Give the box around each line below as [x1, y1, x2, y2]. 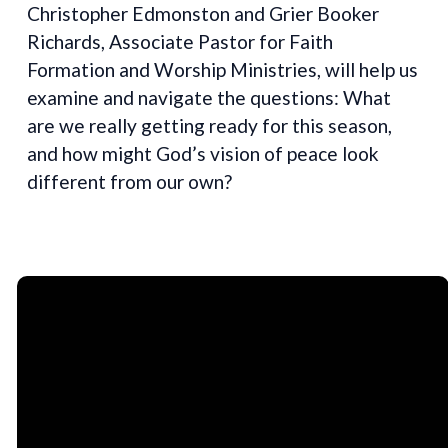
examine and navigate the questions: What [27, 85, 392, 109]
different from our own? [27, 169, 233, 193]
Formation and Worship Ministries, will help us [27, 57, 419, 81]
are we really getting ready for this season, [27, 113, 393, 137]
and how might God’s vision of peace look [27, 141, 380, 165]
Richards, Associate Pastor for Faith [27, 29, 334, 53]
